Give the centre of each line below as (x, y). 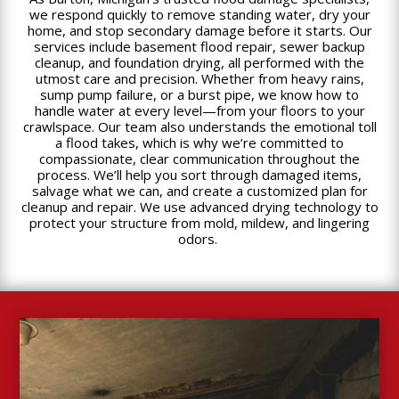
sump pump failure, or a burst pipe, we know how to (199, 94)
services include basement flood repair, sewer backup (199, 46)
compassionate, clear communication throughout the (199, 158)
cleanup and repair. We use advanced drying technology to (199, 206)
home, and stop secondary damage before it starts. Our (199, 30)
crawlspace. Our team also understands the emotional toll (199, 126)
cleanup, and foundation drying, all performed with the (199, 62)
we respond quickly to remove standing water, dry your (199, 14)
